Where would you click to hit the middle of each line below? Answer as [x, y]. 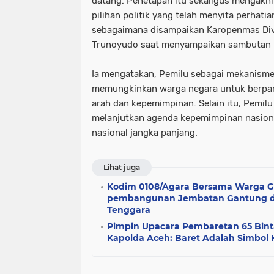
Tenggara [129, 210]
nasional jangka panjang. [145, 133]
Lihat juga [122, 168]
